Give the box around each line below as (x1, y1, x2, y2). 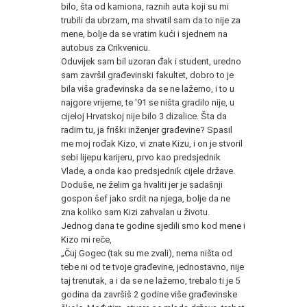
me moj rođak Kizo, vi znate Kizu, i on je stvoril (61, 138, 243, 149)
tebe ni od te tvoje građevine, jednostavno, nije (61, 261, 244, 272)
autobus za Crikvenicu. (61, 42, 150, 53)
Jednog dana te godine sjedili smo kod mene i (61, 220, 245, 231)
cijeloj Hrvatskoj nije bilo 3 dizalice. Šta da (61, 110, 227, 121)
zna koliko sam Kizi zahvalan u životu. (61, 206, 210, 217)
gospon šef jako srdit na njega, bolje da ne (61, 193, 230, 204)
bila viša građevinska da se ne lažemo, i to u (61, 83, 234, 94)
